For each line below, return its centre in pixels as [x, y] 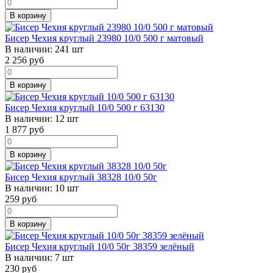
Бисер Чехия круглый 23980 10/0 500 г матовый [104, 38]
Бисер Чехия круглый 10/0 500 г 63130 [85, 107]
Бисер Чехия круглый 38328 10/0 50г [81, 177]
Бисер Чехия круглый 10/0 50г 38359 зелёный [100, 246]
